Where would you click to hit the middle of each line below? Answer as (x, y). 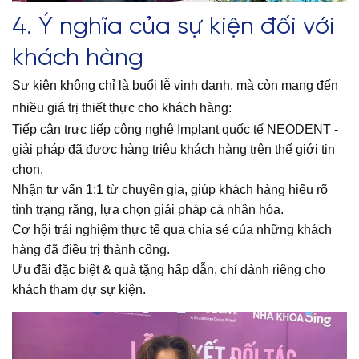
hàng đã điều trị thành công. (91, 250)
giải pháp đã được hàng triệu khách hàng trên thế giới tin (173, 150)
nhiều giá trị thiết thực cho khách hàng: (122, 108)
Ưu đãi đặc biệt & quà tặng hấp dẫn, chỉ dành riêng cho (169, 270)
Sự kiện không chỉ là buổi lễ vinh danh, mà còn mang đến (175, 86)
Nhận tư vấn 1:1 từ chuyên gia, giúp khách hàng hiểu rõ (170, 190)
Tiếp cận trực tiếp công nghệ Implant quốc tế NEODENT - (175, 130)
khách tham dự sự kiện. (79, 290)
